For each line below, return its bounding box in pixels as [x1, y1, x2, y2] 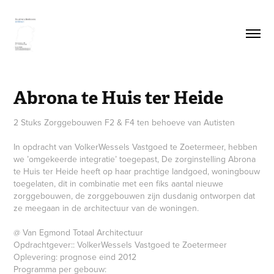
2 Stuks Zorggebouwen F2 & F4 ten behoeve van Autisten [13, 116, 235, 128]
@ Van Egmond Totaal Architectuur [13, 226, 144, 239]
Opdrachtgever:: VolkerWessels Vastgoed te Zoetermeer [13, 238, 228, 251]
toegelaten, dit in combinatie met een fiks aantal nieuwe [13, 177, 224, 190]
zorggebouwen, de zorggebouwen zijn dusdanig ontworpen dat [13, 189, 256, 202]
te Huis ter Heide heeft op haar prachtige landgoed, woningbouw [13, 165, 261, 177]
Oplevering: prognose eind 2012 [13, 250, 137, 263]
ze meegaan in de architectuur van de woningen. [13, 201, 199, 214]
